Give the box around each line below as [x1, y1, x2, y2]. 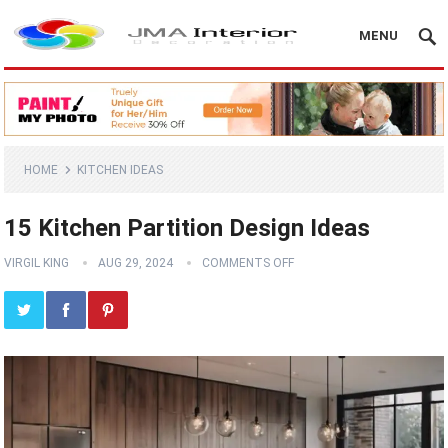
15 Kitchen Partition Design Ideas [4, 214, 371, 243]
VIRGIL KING [4, 256, 70, 271]
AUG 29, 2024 [98, 256, 174, 271]
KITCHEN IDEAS [77, 163, 164, 178]
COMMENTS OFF [202, 256, 295, 271]
